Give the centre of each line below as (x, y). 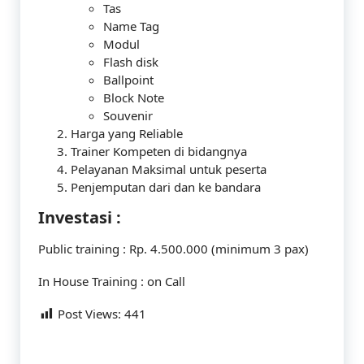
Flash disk (131, 62)
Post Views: (89, 314)
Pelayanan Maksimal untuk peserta (169, 169)
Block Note (134, 97)
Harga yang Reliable (127, 133)
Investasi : (80, 217)
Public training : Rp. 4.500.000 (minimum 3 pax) (173, 249)
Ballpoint (128, 80)
